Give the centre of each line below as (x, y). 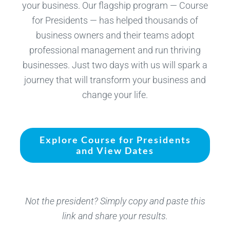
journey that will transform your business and (115, 80)
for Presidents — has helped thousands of (115, 20)
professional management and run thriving (115, 50)
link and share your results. (115, 216)
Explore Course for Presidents (115, 139)
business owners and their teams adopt (115, 35)
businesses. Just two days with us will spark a (115, 65)
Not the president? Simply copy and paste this (115, 201)
